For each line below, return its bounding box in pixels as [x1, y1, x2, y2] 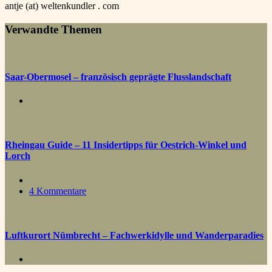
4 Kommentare [29, 185, 86, 196]
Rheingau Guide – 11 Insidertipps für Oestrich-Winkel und [5, 140, 246, 151]
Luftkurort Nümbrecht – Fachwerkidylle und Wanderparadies [5, 229, 263, 240]
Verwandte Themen [5, 22, 102, 36]
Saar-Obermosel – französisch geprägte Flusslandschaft [5, 71, 231, 82]
